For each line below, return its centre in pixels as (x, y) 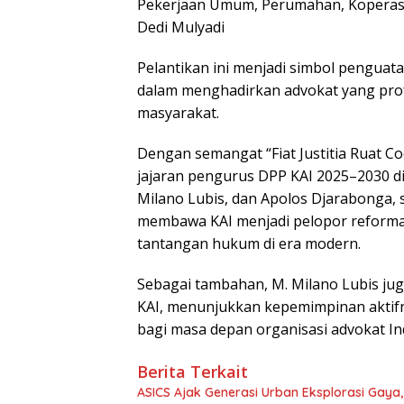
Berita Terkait (193, 372)
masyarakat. (178, 113)
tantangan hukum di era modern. (249, 244)
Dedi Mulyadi (181, 28)
